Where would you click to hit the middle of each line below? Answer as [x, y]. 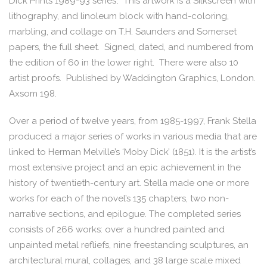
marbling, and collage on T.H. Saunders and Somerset [123, 32]
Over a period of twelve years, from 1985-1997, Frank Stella [133, 121]
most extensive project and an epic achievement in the [125, 167]
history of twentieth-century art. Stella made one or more [129, 183]
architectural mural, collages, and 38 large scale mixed [125, 260]
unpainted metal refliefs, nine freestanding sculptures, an [129, 245]
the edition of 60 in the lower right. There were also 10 [124, 63]
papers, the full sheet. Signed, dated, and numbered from [131, 47]
